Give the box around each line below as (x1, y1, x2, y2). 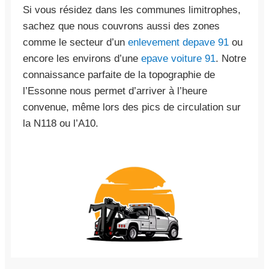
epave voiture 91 (141, 52, 216, 64)
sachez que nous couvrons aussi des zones (23, 20, 220, 32)
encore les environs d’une (23, 52, 141, 64)
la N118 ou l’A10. (23, 117, 98, 129)
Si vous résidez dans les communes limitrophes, (23, 4, 241, 16)
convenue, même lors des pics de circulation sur (23, 101, 241, 113)
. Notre (216, 52, 246, 64)
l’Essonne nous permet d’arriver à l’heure (23, 85, 207, 97)
